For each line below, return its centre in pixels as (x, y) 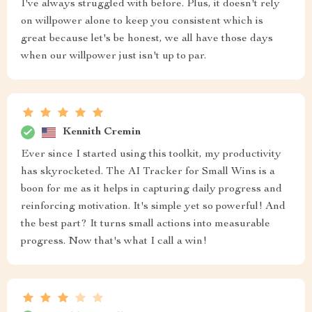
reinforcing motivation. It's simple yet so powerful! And (153, 207)
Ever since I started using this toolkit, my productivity (151, 155)
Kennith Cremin (102, 132)
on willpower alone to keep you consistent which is (142, 22)
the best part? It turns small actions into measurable (146, 224)
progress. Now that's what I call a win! (114, 242)
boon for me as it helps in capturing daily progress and (151, 189)
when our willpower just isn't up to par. (114, 56)
